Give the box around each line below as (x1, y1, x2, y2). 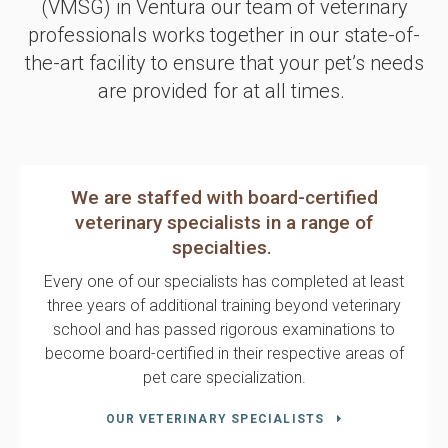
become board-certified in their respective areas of (44, 343, 404, 363)
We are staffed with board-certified (70, 185, 378, 209)
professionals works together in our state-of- (28, 22, 420, 47)
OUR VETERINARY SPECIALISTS (106, 411, 325, 426)
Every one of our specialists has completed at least (44, 271, 404, 291)
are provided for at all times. (98, 78, 350, 103)
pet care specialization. (142, 367, 306, 387)
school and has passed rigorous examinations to (53, 319, 395, 339)
